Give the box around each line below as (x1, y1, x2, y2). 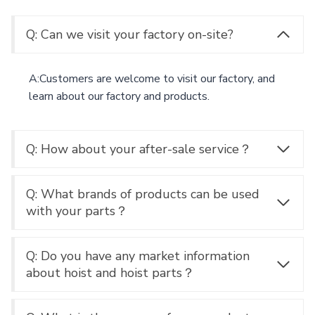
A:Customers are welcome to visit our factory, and (29, 70, 275, 86)
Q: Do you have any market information (26, 247, 250, 264)
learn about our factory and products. (29, 88, 210, 104)
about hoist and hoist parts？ (26, 264, 195, 281)
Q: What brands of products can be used (26, 185, 259, 202)
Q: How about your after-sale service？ (26, 140, 252, 157)
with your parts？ (26, 202, 128, 219)
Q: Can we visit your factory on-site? (26, 25, 233, 43)
